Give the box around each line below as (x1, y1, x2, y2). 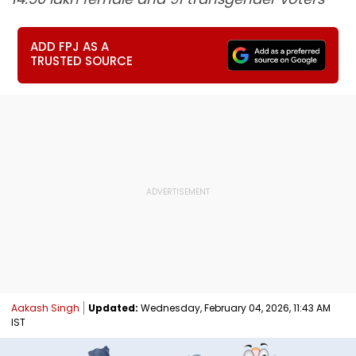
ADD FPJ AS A (30, 38, 110, 55)
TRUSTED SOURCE (30, 52, 133, 69)
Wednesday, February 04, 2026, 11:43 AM (138, 300, 331, 315)
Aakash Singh (11, 300, 79, 315)
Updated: (88, 300, 138, 315)
